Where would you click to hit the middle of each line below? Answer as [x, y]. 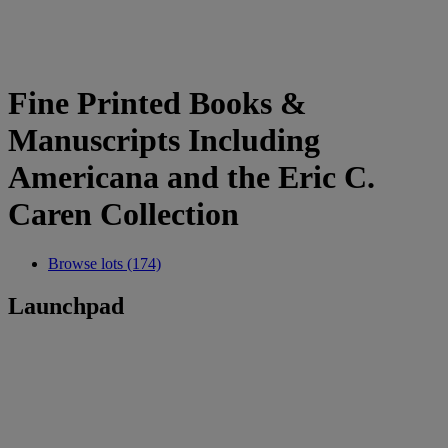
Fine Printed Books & [157, 103]
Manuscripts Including [164, 140]
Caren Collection [123, 214]
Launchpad [66, 305]
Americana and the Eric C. [191, 177]
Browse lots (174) [104, 263]
